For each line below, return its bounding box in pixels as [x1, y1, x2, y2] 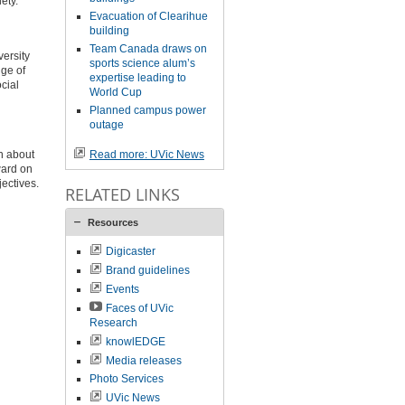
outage [89, 118, 124, 131]
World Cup [89, 86, 142, 99]
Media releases [105, 354, 182, 367]
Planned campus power [89, 104, 206, 117]
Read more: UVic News [89, 148, 204, 161]
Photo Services [89, 372, 164, 385]
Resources [87, 217, 138, 228]
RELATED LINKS [64, 184, 180, 205]
